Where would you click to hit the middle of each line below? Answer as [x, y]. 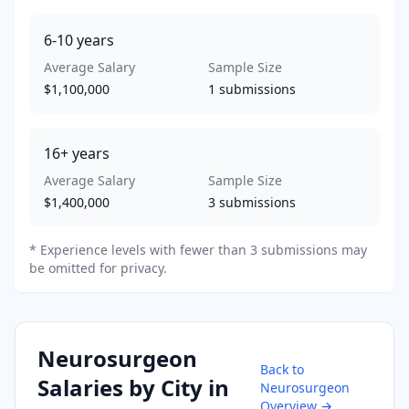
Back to [282, 369]
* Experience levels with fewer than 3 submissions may [198, 249]
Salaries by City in [133, 387]
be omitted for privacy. [98, 267]
